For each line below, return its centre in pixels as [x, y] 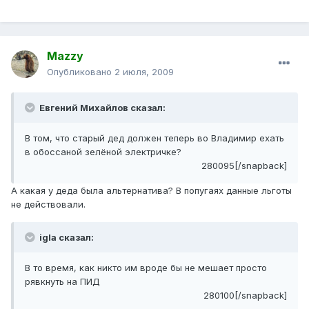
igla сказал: [66, 238]
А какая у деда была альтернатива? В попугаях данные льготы [151, 191]
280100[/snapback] [245, 296]
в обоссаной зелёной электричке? [103, 152]
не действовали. [48, 205]
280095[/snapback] [244, 166]
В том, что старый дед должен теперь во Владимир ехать [154, 138]
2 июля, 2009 [144, 72]
